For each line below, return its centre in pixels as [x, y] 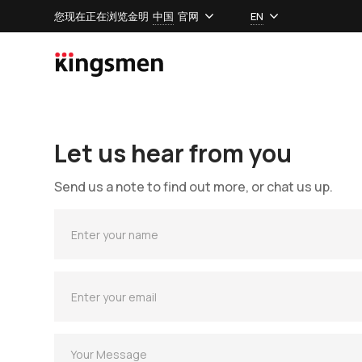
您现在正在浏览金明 [102, 16]
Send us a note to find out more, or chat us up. [194, 187]
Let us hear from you [173, 153]
